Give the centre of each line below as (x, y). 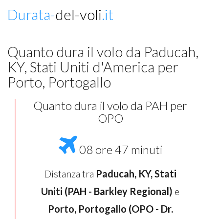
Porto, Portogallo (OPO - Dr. (110, 209)
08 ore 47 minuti (119, 150)
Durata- (31, 14)
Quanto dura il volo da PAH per (110, 106)
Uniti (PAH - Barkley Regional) (107, 191)
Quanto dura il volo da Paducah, (103, 52)
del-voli (78, 14)
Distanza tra (70, 174)
